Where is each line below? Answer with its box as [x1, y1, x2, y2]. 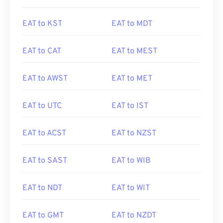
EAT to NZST [111, 128, 156, 138]
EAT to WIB [111, 156, 151, 166]
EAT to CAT [22, 46, 61, 56]
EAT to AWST [22, 74, 68, 84]
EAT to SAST [22, 156, 67, 166]
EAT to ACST [22, 128, 66, 138]
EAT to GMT [22, 211, 64, 221]
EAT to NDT [22, 183, 62, 193]
